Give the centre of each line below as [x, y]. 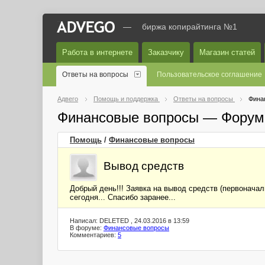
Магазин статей [227, 52]
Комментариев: [94, 235]
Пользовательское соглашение [209, 75]
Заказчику [166, 52]
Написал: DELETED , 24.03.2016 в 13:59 [130, 221]
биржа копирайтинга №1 [190, 27]
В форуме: [87, 228]
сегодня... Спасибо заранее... [123, 197]
